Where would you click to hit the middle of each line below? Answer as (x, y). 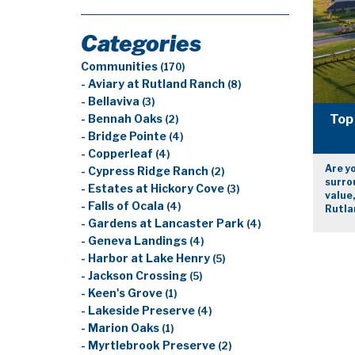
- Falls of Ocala (124, 206)
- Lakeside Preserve (139, 311)
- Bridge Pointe (125, 136)
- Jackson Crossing (135, 276)
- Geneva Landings (135, 241)
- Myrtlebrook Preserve (149, 345)
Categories (141, 44)
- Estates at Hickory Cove (154, 189)
